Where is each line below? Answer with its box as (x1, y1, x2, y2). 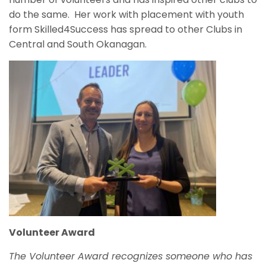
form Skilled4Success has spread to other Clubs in (9, 22, 242, 36)
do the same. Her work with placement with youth (9, 7, 244, 21)
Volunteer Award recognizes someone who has (29, 249, 252, 263)
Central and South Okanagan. (9, 37, 147, 51)
